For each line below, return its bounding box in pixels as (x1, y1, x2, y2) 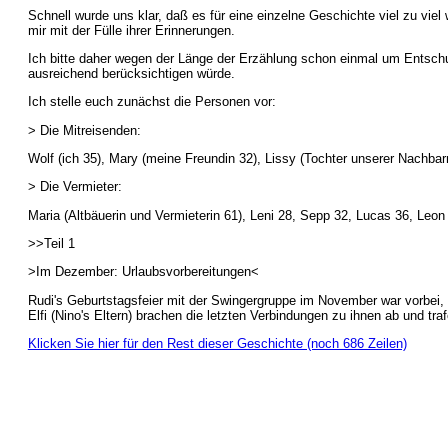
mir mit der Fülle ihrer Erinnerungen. (27, 22, 235, 38)
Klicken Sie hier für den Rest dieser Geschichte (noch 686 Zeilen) (27, 335, 407, 351)
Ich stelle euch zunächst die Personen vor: (27, 94, 276, 110)
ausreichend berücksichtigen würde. (27, 65, 235, 81)
